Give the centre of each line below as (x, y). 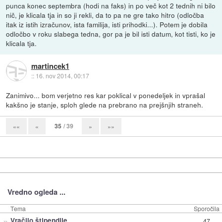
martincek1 (50, 66)
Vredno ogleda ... (36, 192)
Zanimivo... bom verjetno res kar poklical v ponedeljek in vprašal (106, 95)
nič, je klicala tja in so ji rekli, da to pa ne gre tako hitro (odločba (105, 15)
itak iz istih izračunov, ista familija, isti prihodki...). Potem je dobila (107, 25)
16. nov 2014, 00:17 (62, 75)
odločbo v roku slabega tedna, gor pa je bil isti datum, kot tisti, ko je (111, 34)
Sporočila (207, 209)
